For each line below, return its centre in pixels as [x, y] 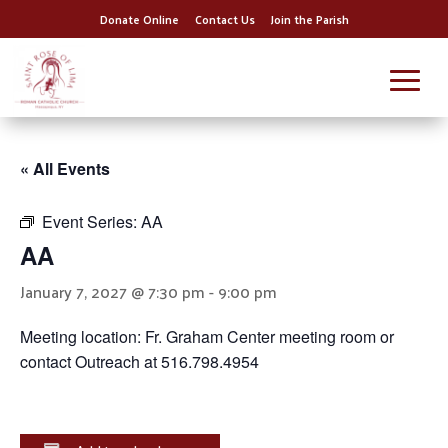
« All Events [65, 168]
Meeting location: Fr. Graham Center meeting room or [207, 336]
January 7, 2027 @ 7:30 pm [112, 291]
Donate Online [139, 19]
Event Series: [91, 221]
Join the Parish [309, 19]
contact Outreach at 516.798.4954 [139, 361]
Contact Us [224, 19]
